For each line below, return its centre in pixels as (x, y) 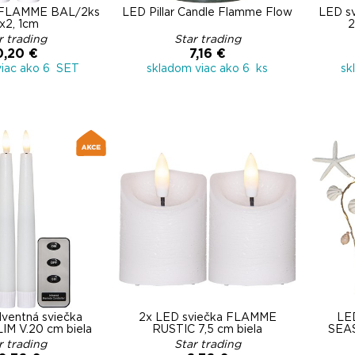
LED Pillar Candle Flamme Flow (207, 13)
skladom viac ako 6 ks (207, 69)
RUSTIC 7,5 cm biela (207, 330)
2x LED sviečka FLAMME (207, 318)
